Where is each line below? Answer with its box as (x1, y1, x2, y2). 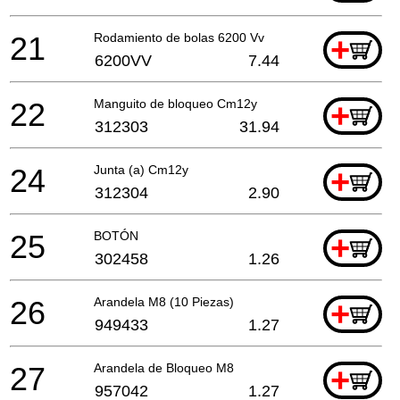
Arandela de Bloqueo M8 (94, 360, 234, 375)
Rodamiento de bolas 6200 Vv (94, 29, 264, 45)
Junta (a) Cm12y (94, 162, 188, 177)
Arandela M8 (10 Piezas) (94, 294, 234, 309)
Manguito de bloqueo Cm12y (94, 96, 257, 111)
